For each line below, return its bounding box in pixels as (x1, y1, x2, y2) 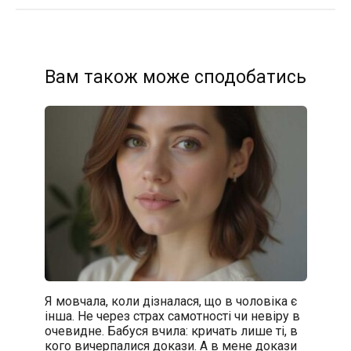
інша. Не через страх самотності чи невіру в (44, 308, 300, 324)
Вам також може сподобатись (45, 67, 306, 89)
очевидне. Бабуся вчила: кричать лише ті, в (44, 323, 298, 338)
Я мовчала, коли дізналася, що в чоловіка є (44, 293, 297, 309)
